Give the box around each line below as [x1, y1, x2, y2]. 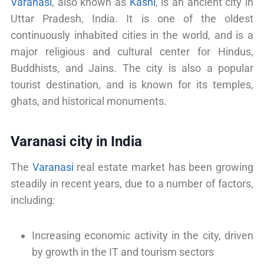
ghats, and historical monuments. [11, 94, 167, 107]
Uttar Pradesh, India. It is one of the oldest [11, 12, 253, 25]
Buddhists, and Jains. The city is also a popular [11, 61, 253, 74]
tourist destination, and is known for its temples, [11, 78, 253, 91]
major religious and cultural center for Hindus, [11, 45, 253, 58]
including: [11, 193, 55, 206]
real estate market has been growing [73, 160, 254, 173]
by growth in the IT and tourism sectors [32, 245, 214, 258]
